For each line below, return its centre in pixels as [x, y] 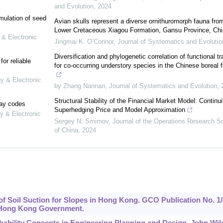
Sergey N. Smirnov [81, 121]
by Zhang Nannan [79, 86]
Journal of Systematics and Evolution [163, 86]
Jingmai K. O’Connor [84, 42]
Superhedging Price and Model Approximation [119, 110]
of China [66, 130]
